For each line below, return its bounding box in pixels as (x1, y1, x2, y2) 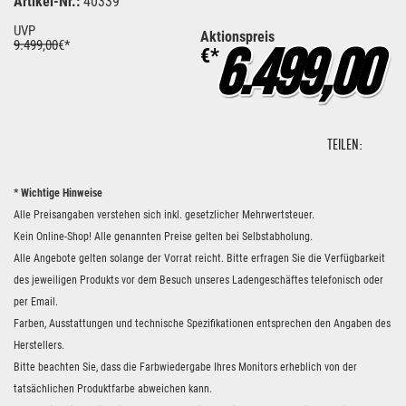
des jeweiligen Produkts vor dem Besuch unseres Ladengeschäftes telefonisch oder (14, 274, 383, 286)
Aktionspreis (200, 28, 275, 45)
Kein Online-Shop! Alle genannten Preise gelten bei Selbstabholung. (14, 230, 313, 243)
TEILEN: (327, 136, 362, 153)
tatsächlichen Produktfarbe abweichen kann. (14, 382, 212, 395)
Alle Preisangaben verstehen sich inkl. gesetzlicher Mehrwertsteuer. (14, 208, 314, 221)
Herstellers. (14, 339, 64, 352)
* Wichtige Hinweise (14, 187, 102, 199)
